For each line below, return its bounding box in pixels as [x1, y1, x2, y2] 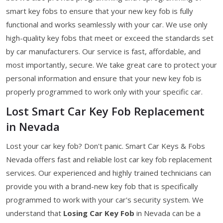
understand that [6, 208, 63, 218]
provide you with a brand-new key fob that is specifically [6, 181, 198, 191]
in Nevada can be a [134, 208, 201, 218]
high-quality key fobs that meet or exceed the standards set [6, 32, 214, 43]
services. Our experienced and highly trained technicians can [6, 167, 211, 178]
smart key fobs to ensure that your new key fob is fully [6, 5, 193, 16]
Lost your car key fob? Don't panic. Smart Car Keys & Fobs [6, 140, 205, 151]
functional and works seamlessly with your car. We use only [6, 19, 208, 29]
